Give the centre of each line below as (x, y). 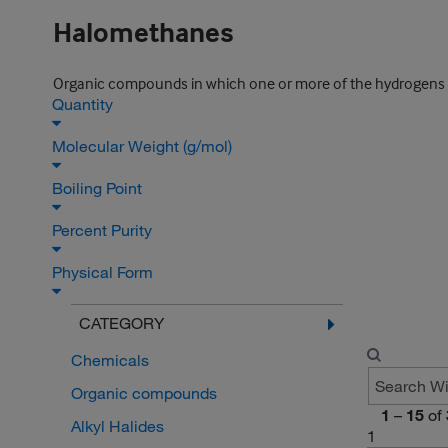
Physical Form (104, 272)
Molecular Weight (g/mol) (144, 146)
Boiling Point (99, 188)
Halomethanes (143, 32)
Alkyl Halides (117, 426)
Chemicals (109, 360)
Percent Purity (104, 230)
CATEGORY (121, 323)
